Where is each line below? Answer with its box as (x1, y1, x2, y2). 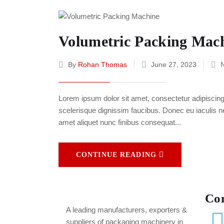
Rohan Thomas (78, 60, 127, 69)
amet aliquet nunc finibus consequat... (58, 118, 181, 127)
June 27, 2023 (149, 60, 198, 69)
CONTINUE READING (76, 151, 156, 159)
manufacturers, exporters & (97, 205, 187, 214)
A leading (66, 205, 97, 214)
